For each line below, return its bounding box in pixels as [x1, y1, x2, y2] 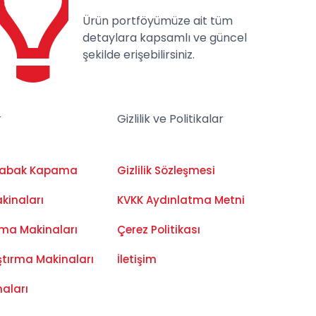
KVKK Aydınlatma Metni [116, 192, 245, 207]
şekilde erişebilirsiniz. [82, 46, 195, 63]
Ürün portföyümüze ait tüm [82, 12, 233, 29]
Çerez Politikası [116, 221, 200, 237]
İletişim [116, 251, 157, 267]
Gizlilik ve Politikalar [116, 110, 224, 127]
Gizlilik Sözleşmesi [116, 162, 215, 178]
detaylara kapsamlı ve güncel [82, 29, 247, 46]
